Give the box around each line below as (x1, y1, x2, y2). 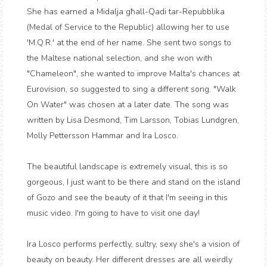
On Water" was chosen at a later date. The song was (27, 99, 229, 110)
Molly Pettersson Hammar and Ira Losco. (27, 130, 178, 141)
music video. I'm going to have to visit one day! (27, 207, 200, 219)
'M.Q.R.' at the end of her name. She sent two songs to (27, 37, 231, 48)
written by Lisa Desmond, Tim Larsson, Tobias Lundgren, (27, 114, 239, 126)
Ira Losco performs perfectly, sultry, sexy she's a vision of (27, 238, 240, 250)
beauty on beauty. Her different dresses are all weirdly (27, 254, 232, 265)
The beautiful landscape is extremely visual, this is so (27, 161, 228, 172)
